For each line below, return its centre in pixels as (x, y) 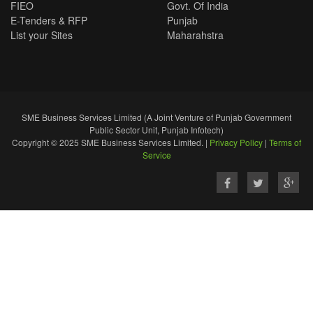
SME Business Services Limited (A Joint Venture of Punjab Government (156, 117)
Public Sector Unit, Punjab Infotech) (156, 130)
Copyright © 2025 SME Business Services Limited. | (111, 142)
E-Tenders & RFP (49, 20)
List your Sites (42, 35)
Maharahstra (195, 35)
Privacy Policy (236, 142)
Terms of (285, 142)
